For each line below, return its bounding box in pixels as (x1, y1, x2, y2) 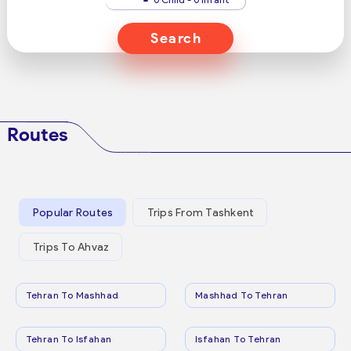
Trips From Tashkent (147, 205, 255, 219)
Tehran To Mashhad (25, 289, 119, 301)
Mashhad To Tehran (195, 289, 288, 301)
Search (150, 30, 202, 47)
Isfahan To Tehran (195, 333, 281, 345)
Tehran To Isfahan (25, 333, 112, 345)
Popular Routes (32, 205, 114, 219)
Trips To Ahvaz (32, 240, 110, 254)
